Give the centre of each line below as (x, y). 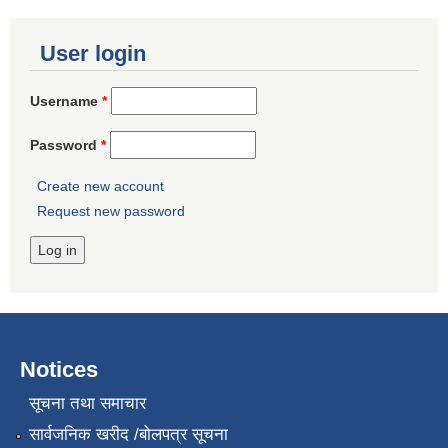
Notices (59, 370)
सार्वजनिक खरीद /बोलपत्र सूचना (128, 435)
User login (93, 53)
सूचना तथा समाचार (87, 403)
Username (66, 100)
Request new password (111, 211)
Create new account (100, 185)
